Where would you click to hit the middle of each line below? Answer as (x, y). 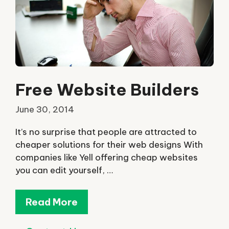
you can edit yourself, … (64, 170)
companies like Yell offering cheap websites (107, 157)
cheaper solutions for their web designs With (109, 144)
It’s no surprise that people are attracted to (106, 132)
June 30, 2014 (45, 110)
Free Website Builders (107, 89)
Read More (52, 202)
